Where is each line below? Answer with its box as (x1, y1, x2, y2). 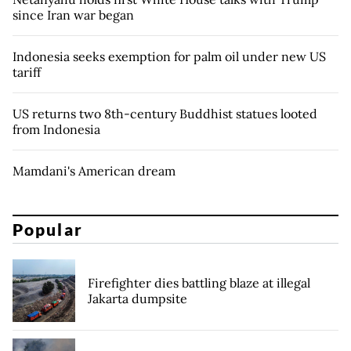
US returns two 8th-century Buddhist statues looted (13, 105, 317, 121)
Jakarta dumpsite (88, 291, 187, 307)
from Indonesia (13, 121, 100, 137)
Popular (13, 219, 83, 240)
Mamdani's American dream (13, 162, 175, 179)
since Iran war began (13, 6, 134, 23)
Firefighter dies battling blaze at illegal (88, 275, 310, 291)
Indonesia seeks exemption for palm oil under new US (13, 48, 326, 64)
